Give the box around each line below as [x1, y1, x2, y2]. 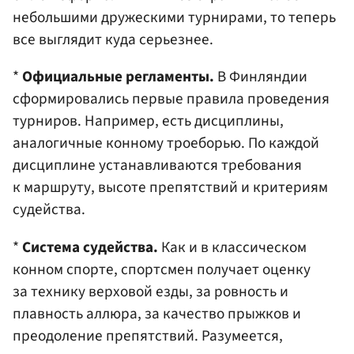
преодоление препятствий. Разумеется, [13, 324, 283, 347]
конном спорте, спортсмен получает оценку [13, 258, 311, 281]
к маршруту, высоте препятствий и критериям [13, 176, 328, 199]
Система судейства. [22, 235, 158, 258]
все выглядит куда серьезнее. [13, 28, 213, 51]
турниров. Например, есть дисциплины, [13, 110, 284, 133]
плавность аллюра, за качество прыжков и [13, 302, 301, 325]
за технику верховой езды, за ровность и [13, 280, 288, 303]
